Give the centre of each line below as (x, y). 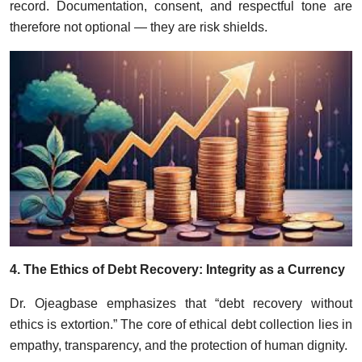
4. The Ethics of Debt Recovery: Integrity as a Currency (177, 270)
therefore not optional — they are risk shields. (139, 27)
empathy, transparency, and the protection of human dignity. (179, 346)
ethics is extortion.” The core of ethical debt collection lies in (181, 325)
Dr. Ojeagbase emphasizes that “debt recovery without (181, 304)
